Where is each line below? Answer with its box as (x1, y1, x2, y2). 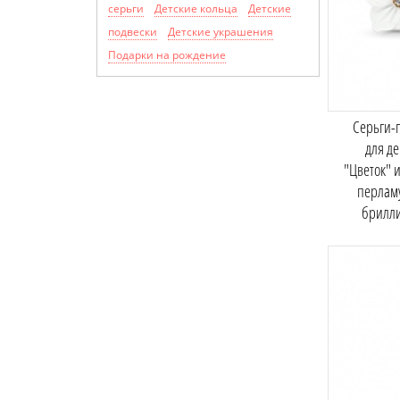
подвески (108, 24, 157, 40)
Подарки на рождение (108, 47, 226, 63)
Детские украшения (168, 24, 273, 40)
